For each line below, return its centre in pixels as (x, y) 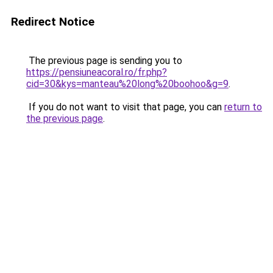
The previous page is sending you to (104, 61)
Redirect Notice (53, 22)
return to (243, 107)
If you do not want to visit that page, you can (125, 107)
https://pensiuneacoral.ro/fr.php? (97, 72)
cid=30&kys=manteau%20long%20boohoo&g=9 (127, 84)
